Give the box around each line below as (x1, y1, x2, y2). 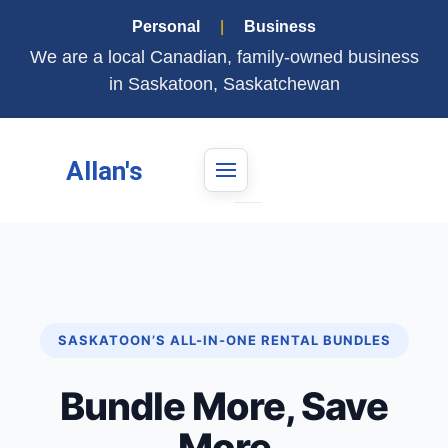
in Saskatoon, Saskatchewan (108, 74, 340, 94)
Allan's (66, 155, 144, 186)
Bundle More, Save (60, 383, 388, 429)
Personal (132, 18, 200, 35)
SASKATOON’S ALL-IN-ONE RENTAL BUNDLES (57, 332, 391, 348)
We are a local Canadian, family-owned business (29, 47, 419, 67)
